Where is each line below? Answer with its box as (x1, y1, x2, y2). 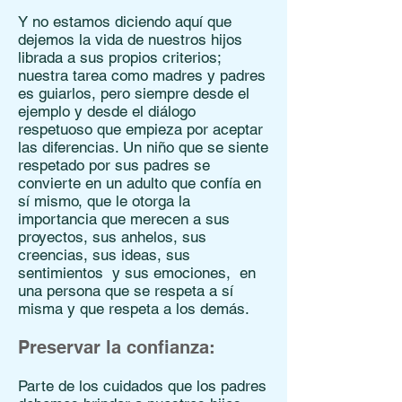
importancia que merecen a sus (18, 210, 230, 228)
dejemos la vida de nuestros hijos (18, 31, 242, 48)
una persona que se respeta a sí (18, 282, 233, 300)
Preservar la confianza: (18, 336, 215, 358)
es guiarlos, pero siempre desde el (18, 84, 249, 102)
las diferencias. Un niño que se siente (18, 138, 268, 156)
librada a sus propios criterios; (18, 48, 221, 66)
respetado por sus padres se (18, 156, 210, 174)
